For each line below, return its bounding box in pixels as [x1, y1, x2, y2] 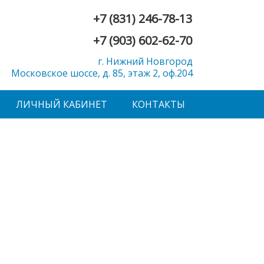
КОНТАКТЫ [132, 98, 185, 111]
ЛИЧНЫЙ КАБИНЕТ [16, 98, 107, 111]
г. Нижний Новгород [98, 55, 193, 68]
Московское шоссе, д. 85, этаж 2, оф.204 [11, 67, 193, 80]
